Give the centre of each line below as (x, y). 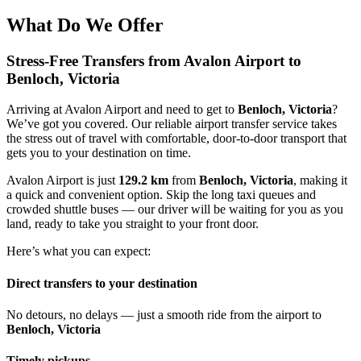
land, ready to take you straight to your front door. (133, 224)
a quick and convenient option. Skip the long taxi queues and (161, 195)
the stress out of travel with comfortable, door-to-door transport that (176, 139)
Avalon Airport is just (62, 180)
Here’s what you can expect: (79, 251)
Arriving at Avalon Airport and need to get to (122, 110)
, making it (320, 180)
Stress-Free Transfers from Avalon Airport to (154, 60)
